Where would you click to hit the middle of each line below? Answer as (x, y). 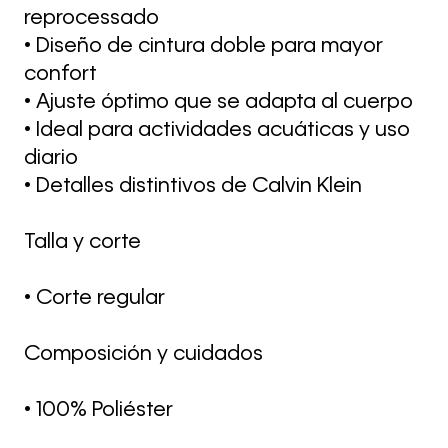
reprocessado (91, 18)
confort (60, 74)
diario (51, 158)
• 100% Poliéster (98, 410)
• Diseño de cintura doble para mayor (203, 46)
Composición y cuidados (143, 354)
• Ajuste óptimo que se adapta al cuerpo (218, 102)
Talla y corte (82, 242)
